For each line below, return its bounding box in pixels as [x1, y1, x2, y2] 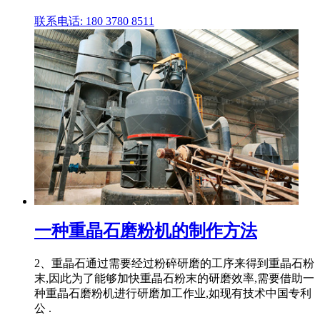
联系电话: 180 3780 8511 [34, 14, 154, 27]
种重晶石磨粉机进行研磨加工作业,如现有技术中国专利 [34, 286, 311, 299]
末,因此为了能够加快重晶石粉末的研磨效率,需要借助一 [34, 271, 314, 284]
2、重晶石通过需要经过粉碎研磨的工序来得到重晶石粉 [34, 256, 314, 269]
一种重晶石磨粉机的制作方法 [34, 221, 257, 240]
